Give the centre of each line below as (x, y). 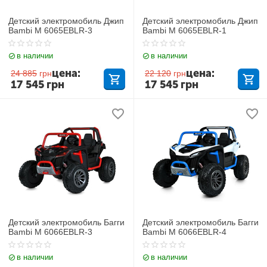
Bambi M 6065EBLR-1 (185, 30)
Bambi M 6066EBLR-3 (51, 232)
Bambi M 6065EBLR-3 (51, 30)
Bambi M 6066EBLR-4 (185, 232)
